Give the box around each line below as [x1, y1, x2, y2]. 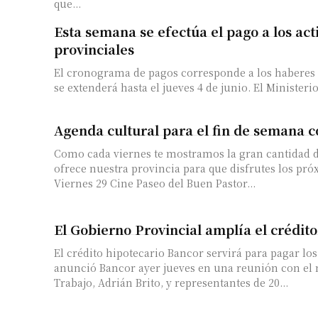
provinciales [54, 40, 134, 59]
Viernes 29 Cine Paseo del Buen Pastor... [136, 176, 256, 191]
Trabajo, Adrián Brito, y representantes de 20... [54, 275, 288, 290]
